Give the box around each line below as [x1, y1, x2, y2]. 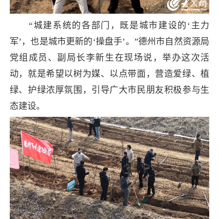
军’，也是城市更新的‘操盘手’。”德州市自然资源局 [9, 37, 210, 47]
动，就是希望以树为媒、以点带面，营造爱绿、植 [9, 69, 210, 79]
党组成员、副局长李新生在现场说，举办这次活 [9, 53, 210, 63]
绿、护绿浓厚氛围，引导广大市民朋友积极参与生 [9, 85, 210, 95]
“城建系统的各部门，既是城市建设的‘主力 [9, 21, 210, 31]
